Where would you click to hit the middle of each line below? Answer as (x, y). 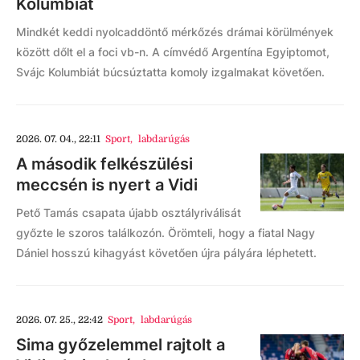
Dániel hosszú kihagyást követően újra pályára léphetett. (166, 252)
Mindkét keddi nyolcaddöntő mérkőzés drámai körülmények (175, 31)
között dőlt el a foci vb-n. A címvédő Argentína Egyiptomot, (173, 51)
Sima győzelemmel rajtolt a (121, 344)
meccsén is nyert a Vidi (107, 184)
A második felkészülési (104, 164)
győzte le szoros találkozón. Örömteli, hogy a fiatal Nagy (166, 232)
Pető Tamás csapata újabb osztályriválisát (129, 212)
